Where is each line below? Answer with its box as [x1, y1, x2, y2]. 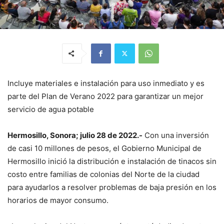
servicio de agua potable [7, 104, 94, 114]
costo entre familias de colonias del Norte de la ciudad [7, 169, 199, 179]
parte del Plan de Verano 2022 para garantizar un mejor [7, 91, 203, 101]
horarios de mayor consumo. [7, 195, 108, 205]
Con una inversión [142, 130, 209, 140]
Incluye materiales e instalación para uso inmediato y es [7, 78, 204, 88]
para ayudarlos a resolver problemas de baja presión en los [7, 182, 216, 192]
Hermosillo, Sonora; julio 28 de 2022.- [7, 130, 142, 140]
